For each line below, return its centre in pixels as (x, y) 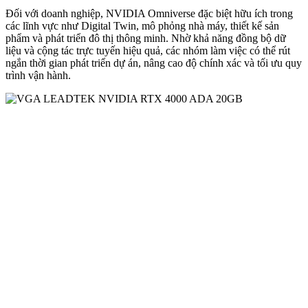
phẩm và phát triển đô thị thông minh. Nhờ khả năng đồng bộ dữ (146, 38)
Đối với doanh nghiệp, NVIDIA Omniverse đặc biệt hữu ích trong (149, 14)
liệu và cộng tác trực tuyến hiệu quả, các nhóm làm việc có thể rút (148, 51)
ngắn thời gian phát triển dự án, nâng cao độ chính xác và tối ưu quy (154, 63)
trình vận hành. (38, 76)
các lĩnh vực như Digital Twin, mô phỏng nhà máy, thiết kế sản (142, 26)
